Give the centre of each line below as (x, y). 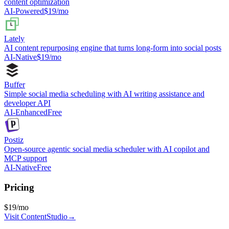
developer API (27, 103)
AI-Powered (24, 11)
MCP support (26, 158)
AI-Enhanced (26, 112)
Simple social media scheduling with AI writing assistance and (104, 94)
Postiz (14, 140)
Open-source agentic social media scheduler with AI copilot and (107, 149)
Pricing (19, 187)
